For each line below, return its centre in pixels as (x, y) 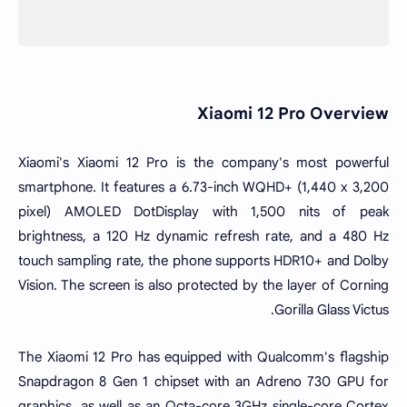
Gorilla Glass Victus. (332, 309)
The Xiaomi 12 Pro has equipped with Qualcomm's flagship (203, 357)
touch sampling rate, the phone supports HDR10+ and (186, 260)
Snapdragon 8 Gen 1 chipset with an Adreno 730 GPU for (203, 382)
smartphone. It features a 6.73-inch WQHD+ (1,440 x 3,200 (203, 187)
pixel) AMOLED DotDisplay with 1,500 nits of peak (203, 211)
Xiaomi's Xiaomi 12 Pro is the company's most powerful (203, 162)
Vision (36, 285)
